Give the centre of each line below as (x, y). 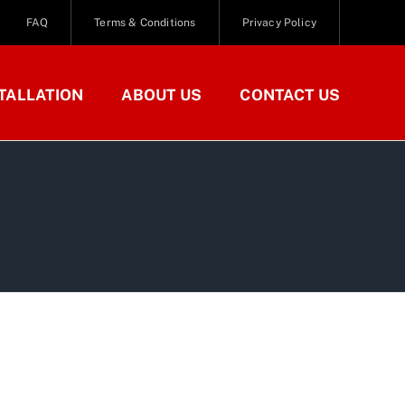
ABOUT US (162, 95)
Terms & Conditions (145, 23)
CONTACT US (290, 95)
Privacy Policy (279, 23)
